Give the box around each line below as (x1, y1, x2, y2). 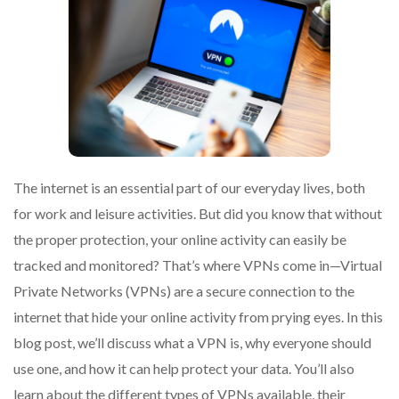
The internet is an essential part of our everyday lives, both (13, 178, 365, 196)
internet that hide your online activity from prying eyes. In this (13, 307, 383, 325)
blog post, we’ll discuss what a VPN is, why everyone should (13, 333, 371, 351)
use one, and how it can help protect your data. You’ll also (13, 359, 354, 377)
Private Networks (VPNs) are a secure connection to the (13, 281, 354, 299)
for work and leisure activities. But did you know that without (13, 204, 382, 222)
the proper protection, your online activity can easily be (13, 230, 346, 248)
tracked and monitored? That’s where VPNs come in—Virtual (13, 256, 382, 273)
